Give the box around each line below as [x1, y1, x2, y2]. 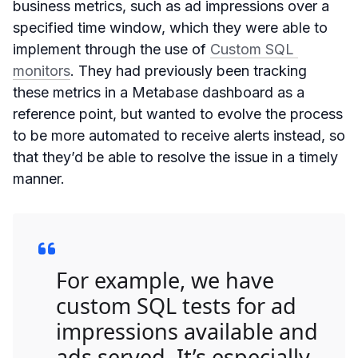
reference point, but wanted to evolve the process [13, 105, 343, 122]
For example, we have [56, 265, 274, 295]
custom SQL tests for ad [56, 290, 296, 320]
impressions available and [56, 316, 318, 346]
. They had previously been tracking [70, 62, 307, 79]
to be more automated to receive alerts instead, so [13, 126, 345, 144]
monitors [13, 62, 70, 79]
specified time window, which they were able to [13, 18, 328, 36]
